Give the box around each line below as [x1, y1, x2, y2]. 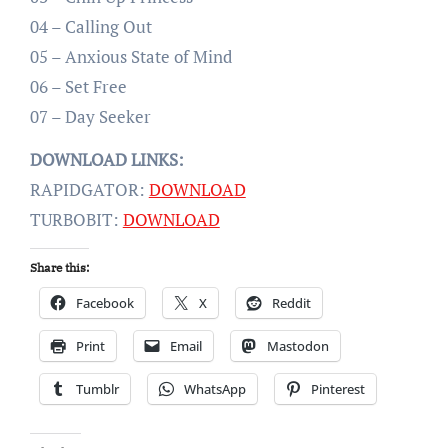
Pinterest [310, 379, 365, 398]
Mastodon [266, 336, 329, 355]
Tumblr [75, 379, 119, 398]
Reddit [271, 293, 311, 312]
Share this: [29, 259, 89, 275]
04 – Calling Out [29, 14, 152, 38]
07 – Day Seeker [29, 104, 151, 128]
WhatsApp [183, 379, 246, 398]
